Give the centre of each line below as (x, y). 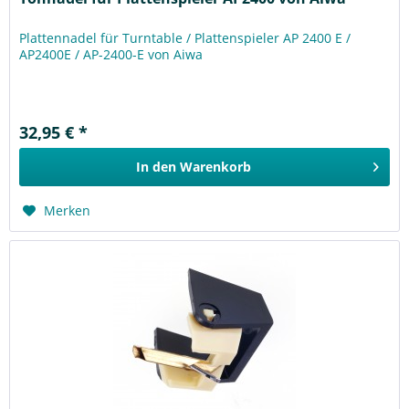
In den (157, 166)
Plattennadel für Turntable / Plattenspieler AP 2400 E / (185, 37)
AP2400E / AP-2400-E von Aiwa (111, 54)
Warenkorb (216, 166)
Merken (68, 210)
